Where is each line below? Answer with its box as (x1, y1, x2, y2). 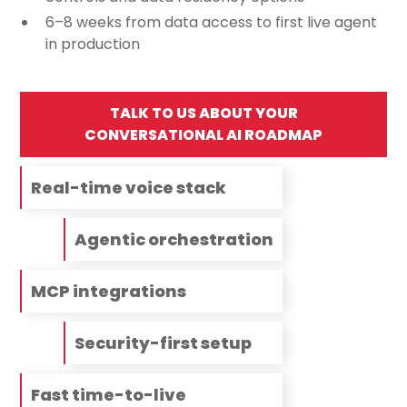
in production (45, 34, 141, 55)
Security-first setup (74, 332, 253, 355)
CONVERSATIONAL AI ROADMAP (84, 124, 323, 146)
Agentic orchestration (74, 228, 274, 252)
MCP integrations (31, 280, 187, 303)
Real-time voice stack (31, 176, 227, 200)
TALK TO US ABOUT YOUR (109, 103, 298, 124)
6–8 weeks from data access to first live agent (45, 12, 378, 34)
